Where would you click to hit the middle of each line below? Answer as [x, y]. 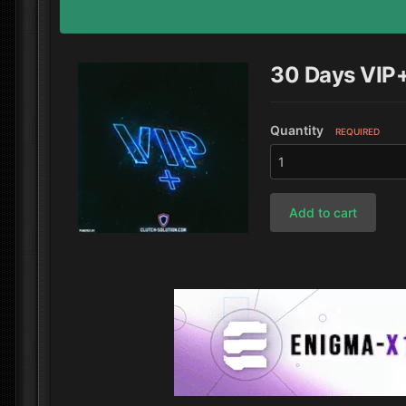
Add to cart [323, 213]
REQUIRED [358, 131]
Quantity [297, 130]
